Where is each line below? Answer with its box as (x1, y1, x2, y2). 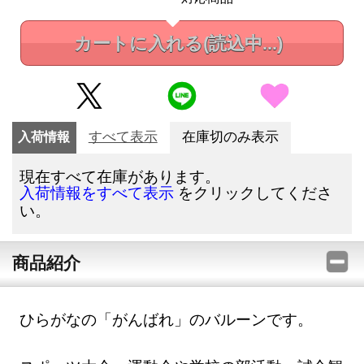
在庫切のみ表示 (181, 129, 279, 145)
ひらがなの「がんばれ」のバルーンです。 (19, 309, 314, 330)
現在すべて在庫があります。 (19, 166, 221, 187)
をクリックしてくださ (174, 182, 333, 203)
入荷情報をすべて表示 (19, 184, 175, 202)
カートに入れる (73, 32, 203, 54)
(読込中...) (202, 32, 283, 54)
